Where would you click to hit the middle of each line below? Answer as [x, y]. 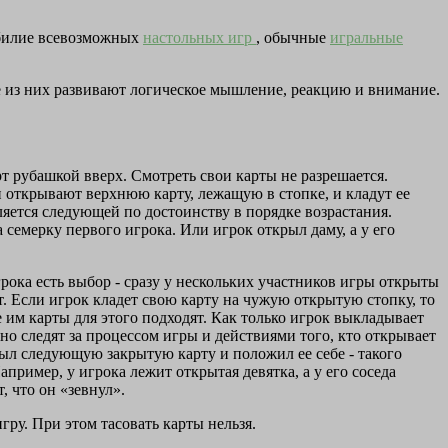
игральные [366, 38]
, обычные [293, 38]
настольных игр [199, 38]
